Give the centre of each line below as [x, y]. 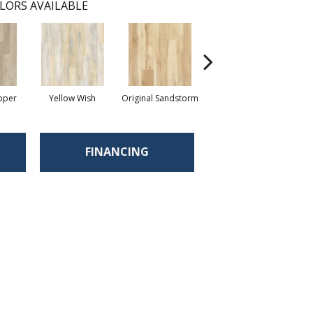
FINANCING [117, 152]
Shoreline [247, 98]
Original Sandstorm [160, 98]
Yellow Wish [72, 98]
